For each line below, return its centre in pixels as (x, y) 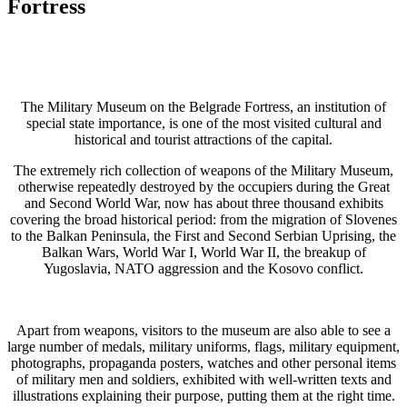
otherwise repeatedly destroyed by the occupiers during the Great (203, 186)
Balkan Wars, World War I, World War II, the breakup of (203, 252)
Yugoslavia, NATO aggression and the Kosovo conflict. (203, 268)
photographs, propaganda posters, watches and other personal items (203, 362)
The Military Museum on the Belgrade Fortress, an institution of (203, 106)
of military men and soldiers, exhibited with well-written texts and (203, 379)
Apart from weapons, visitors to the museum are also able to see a (203, 330)
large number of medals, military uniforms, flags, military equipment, (203, 346)
